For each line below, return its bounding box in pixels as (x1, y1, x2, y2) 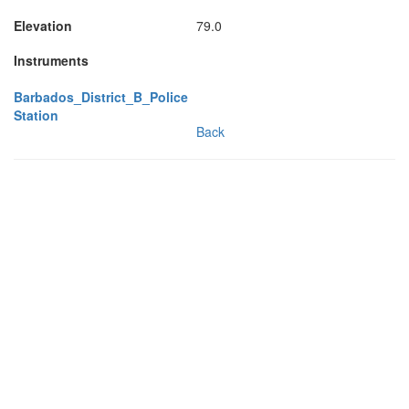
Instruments (14, 51, 89, 69)
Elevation (14, 16, 72, 35)
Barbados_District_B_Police (14, 88, 188, 106)
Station (14, 106, 58, 124)
